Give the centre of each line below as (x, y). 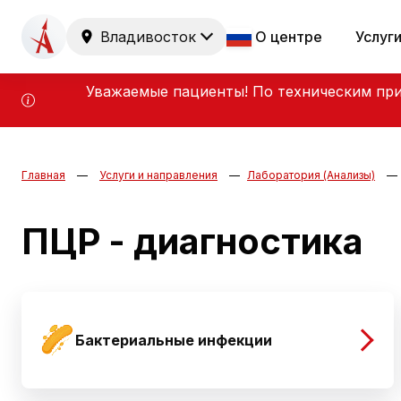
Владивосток (148, 37)
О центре (289, 37)
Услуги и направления (158, 175)
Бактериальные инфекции (174, 340)
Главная (43, 175)
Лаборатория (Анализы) (311, 175)
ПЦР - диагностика (192, 241)
